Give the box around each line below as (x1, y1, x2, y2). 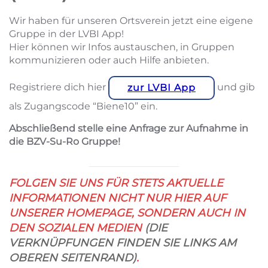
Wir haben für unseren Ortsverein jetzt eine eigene (9, 15, 253, 27)
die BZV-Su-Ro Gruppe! (9, 136, 120, 148)
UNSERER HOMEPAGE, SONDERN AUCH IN (9, 206, 245, 220)
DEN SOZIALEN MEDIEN (9, 221, 145, 235)
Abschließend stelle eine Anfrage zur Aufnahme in (9, 123, 248, 135)
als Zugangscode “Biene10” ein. (9, 100, 157, 112)
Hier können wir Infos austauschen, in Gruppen (9, 41, 234, 53)
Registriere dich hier (9, 81, 108, 93)
